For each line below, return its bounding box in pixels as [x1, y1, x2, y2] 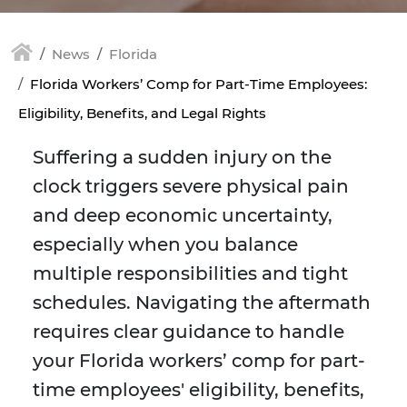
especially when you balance [33, 233, 298, 256]
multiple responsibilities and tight [33, 263, 348, 285]
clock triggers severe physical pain [33, 175, 349, 198]
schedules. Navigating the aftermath [33, 292, 371, 314]
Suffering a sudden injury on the [33, 146, 332, 169]
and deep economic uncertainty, [33, 204, 333, 227]
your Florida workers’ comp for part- [33, 350, 365, 372]
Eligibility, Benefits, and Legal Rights [18, 104, 266, 123]
